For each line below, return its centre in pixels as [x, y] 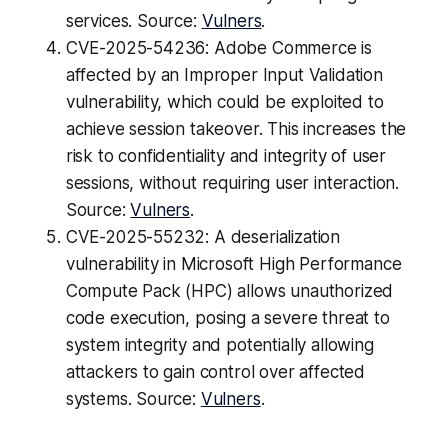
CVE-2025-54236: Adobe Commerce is [219, 48]
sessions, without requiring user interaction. [232, 183]
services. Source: [133, 21]
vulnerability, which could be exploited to [224, 102]
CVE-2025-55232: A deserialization [203, 237]
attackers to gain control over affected [215, 372]
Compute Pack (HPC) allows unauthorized [229, 291]
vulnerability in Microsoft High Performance [233, 264]
